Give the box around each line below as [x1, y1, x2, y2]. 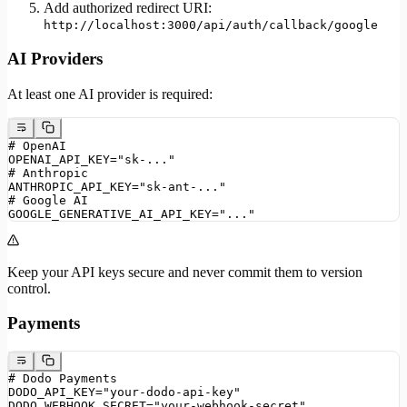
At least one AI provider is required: [7, 86, 213, 103]
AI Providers [7, 49, 103, 69]
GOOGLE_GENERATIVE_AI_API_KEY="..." [8, 206, 255, 221]
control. [7, 280, 51, 296]
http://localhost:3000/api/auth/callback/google [44, 17, 378, 32]
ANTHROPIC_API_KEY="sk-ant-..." [8, 179, 226, 194]
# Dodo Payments [8, 372, 117, 386]
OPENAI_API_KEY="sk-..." [8, 152, 175, 166]
